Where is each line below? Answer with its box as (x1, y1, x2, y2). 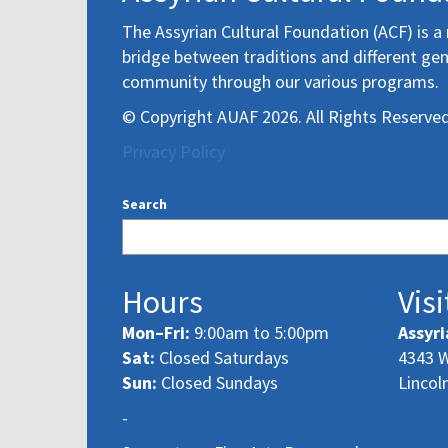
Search (122, 194, 167, 213)
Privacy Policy (122, 139, 225, 163)
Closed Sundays (157, 370, 278, 394)
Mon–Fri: (122, 320, 190, 344)
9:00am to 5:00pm (190, 320, 329, 344)
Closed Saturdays (155, 345, 289, 369)
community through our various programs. (122, 69, 439, 93)
